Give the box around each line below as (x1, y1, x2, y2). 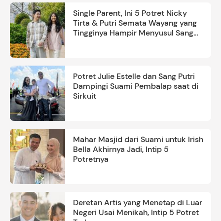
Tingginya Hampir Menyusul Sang (73, 28, 193, 38)
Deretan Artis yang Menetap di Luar (73, 197, 202, 208)
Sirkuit (73, 91, 96, 102)
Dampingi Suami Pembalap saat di (73, 81, 198, 92)
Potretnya (73, 154, 109, 165)
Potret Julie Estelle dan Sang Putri (73, 71, 195, 82)
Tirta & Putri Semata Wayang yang (73, 18, 197, 29)
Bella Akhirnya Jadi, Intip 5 (73, 144, 169, 155)
